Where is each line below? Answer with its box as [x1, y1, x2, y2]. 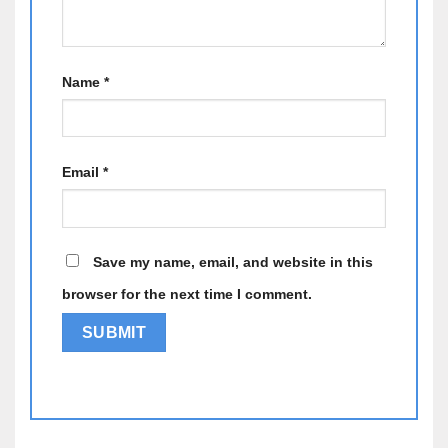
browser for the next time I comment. [62, 286, 312, 303]
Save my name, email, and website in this [93, 254, 373, 271]
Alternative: [62, 378, 141, 395]
